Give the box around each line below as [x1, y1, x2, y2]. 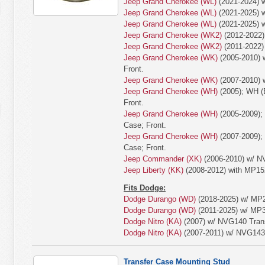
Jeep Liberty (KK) [124, 166, 183, 174]
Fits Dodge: [124, 183, 166, 192]
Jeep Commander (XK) [124, 154, 202, 163]
